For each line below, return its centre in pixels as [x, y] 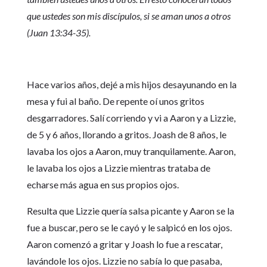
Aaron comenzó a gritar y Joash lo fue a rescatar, [124, 244]
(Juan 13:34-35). [58, 32]
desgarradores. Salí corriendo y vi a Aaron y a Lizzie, [131, 118]
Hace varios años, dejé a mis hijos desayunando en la [131, 84]
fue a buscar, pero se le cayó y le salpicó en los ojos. [129, 227]
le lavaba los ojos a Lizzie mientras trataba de [118, 168]
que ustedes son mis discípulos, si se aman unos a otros [128, 16]
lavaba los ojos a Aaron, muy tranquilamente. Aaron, [131, 151]
